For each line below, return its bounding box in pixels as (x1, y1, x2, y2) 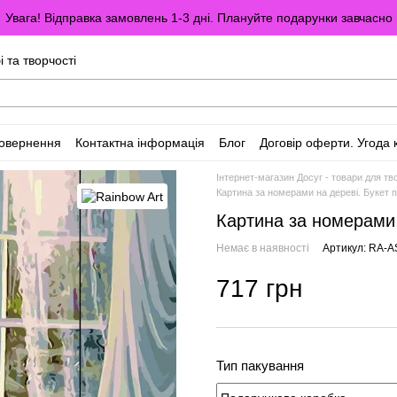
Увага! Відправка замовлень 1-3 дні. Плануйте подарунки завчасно (4, 11, 393, 25)
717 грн (216, 275, 302, 302)
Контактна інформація (75, 135, 205, 150)
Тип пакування (216, 358, 304, 373)
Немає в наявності (216, 242, 309, 254)
